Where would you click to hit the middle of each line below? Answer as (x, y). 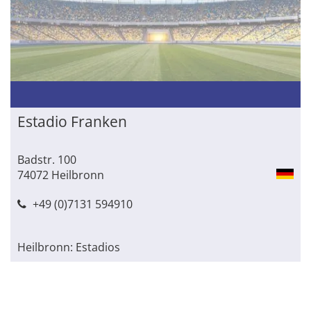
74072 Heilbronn (61, 175)
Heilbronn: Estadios (69, 247)
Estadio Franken (72, 122)
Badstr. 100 (47, 160)
